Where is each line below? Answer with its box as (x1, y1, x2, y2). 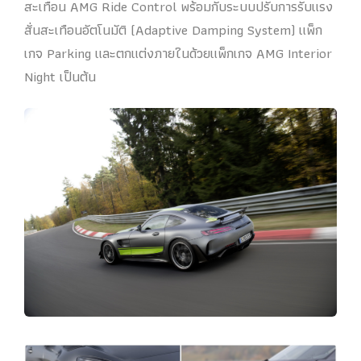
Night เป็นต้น (24, 65, 96, 89)
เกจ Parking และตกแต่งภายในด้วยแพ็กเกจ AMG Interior (24, 42, 332, 65)
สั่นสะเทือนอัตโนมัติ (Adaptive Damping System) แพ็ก (24, 19, 322, 42)
